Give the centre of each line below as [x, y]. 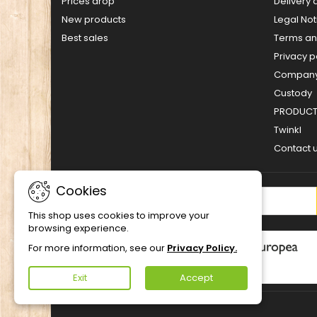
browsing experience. [79, 228]
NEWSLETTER [97, 201]
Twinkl [288, 130]
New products [94, 19]
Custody [293, 93]
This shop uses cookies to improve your [119, 215]
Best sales [85, 38]
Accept [196, 278]
